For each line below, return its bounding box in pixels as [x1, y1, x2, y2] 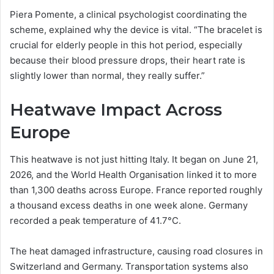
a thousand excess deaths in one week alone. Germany [10, 199, 248, 212]
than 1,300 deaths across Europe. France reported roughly [10, 184, 262, 196]
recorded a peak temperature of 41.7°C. [10, 215, 181, 227]
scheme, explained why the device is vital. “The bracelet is [10, 23, 262, 35]
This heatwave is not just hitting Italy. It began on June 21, [10, 154, 258, 166]
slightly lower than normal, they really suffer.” [10, 69, 205, 81]
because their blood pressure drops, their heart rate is [10, 54, 245, 66]
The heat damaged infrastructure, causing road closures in [10, 245, 263, 257]
